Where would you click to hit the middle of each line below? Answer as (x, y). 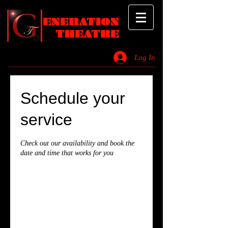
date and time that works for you (67, 153)
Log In (145, 57)
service (46, 120)
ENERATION (81, 22)
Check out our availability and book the (77, 143)
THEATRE (87, 34)
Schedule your (73, 98)
